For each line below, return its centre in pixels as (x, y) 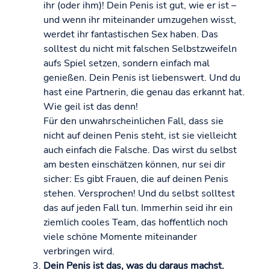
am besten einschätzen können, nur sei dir (134, 165)
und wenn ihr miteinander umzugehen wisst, (140, 20)
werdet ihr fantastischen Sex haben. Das (131, 35)
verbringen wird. (79, 252)
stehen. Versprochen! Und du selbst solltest (139, 194)
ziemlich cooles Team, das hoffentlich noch (136, 223)
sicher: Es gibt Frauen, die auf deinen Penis (136, 179)
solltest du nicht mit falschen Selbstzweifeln (140, 49)
